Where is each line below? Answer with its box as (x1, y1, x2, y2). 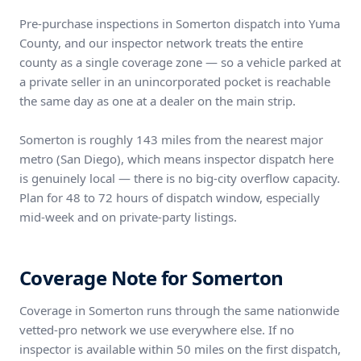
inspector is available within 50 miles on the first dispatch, (19, 341, 341, 357)
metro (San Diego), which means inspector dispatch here (19, 151, 334, 167)
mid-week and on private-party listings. (19, 209, 237, 225)
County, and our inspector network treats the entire (19, 35, 303, 51)
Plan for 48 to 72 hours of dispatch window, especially (19, 189, 320, 205)
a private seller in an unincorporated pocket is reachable (19, 73, 330, 89)
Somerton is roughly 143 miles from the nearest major (19, 131, 323, 147)
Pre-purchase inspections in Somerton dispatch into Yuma (19, 15, 340, 31)
